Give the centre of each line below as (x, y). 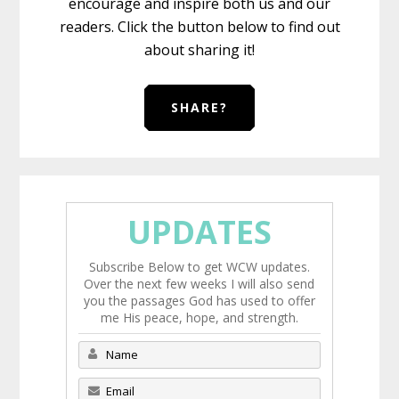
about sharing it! (199, 49)
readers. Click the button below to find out (199, 26)
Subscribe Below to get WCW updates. (199, 266)
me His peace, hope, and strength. (199, 317)
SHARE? (199, 107)
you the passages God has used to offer (199, 300)
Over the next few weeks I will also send (199, 283)
